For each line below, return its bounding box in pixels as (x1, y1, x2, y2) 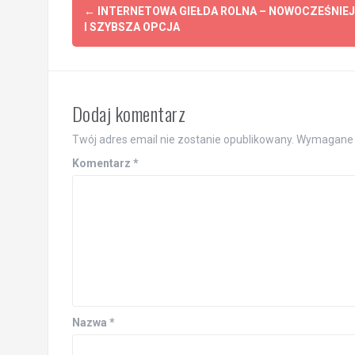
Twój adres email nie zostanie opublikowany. (71, 133, 294, 146)
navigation (71, 16, 176, 58)
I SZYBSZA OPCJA (83, 21, 180, 33)
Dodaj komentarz (71, 99, 185, 128)
